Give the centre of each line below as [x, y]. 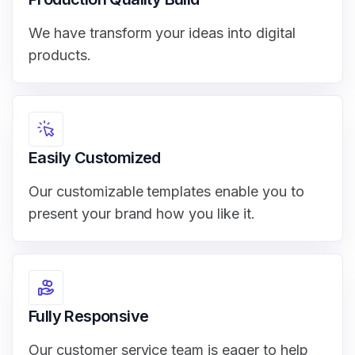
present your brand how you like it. [142, 214]
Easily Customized [95, 158]
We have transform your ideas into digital [162, 33]
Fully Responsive [89, 317]
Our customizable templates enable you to [166, 192]
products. [60, 55]
